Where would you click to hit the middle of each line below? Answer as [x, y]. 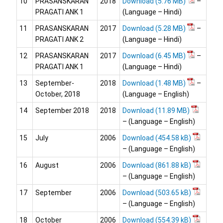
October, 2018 [58, 94]
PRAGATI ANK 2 [59, 40]
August [47, 166]
